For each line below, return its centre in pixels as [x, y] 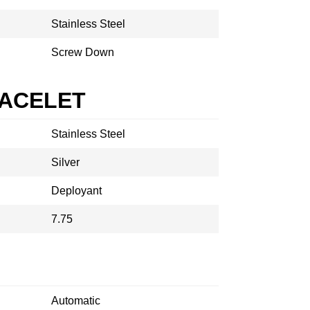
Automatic [76, 301]
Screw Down [83, 52]
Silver [65, 162]
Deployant [76, 191]
